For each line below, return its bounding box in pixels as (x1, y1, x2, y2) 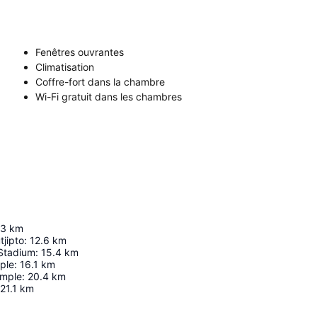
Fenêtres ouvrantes (35, 46, 124, 58)
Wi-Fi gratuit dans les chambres (35, 91, 182, 103)
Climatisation (35, 61, 94, 73)
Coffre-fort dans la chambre (35, 76, 165, 88)
